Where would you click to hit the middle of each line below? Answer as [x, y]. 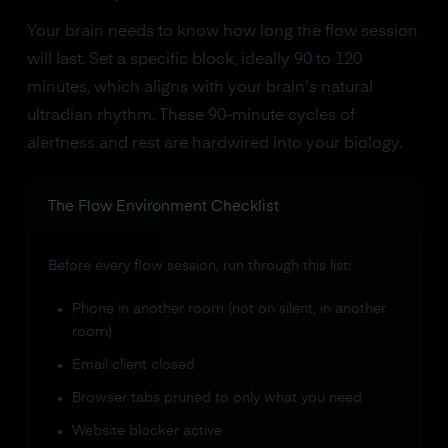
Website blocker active [146, 431]
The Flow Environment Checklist [163, 206]
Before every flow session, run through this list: [199, 266]
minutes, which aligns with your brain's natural [199, 88]
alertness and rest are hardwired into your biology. [214, 144]
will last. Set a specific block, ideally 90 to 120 [194, 60]
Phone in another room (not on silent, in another [228, 309]
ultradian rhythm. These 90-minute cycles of [190, 116]
